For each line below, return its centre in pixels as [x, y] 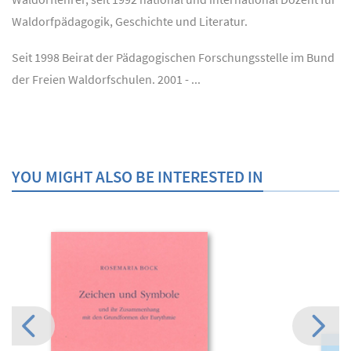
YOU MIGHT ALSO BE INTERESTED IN [138, 176]
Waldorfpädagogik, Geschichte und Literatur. [130, 21]
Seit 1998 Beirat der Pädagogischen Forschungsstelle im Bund [173, 57]
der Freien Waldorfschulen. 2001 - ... [106, 79]
